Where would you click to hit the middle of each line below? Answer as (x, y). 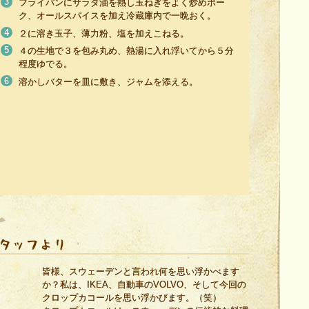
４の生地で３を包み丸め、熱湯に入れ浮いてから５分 (126, 51)
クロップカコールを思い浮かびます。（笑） (132, 298)
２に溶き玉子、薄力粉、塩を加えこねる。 (104, 33)
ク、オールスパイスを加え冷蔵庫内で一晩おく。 (117, 16)
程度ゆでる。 (46, 64)
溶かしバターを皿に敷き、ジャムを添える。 (108, 81)
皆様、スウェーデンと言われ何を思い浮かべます (141, 271)
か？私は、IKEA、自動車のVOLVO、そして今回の (144, 285)
